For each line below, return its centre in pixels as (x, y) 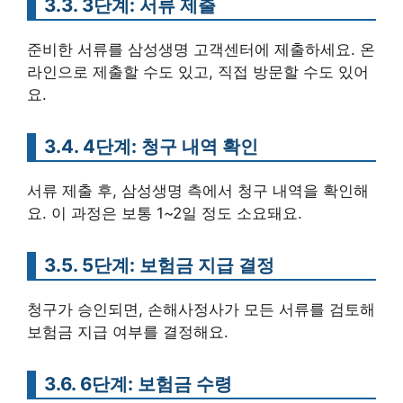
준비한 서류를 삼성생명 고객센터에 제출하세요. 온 (201, 50)
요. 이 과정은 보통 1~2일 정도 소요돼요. (165, 214)
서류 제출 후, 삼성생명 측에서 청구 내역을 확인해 (198, 191)
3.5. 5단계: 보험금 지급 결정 (159, 265)
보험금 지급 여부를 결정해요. (128, 332)
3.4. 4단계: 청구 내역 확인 (151, 147)
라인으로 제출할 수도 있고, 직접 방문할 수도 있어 (198, 72)
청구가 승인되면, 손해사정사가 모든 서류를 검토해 (201, 310)
